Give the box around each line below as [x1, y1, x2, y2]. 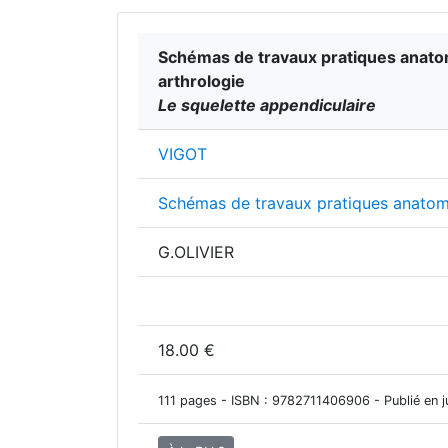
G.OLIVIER [158, 242, 234, 262]
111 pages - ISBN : [158, 393, 272, 408]
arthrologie [158, 71, 245, 91]
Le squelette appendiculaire [158, 95, 376, 115]
